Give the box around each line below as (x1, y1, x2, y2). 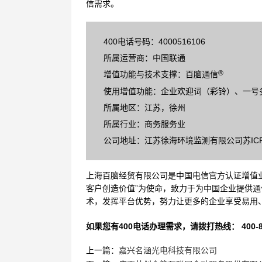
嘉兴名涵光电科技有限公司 (119, 246, 217, 256)
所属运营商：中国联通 (104, 53, 185, 63)
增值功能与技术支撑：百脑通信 (104, 70, 218, 79)
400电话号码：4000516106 (104, 37, 205, 46)
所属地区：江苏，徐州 (104, 103, 185, 113)
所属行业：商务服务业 (104, 119, 185, 129)
